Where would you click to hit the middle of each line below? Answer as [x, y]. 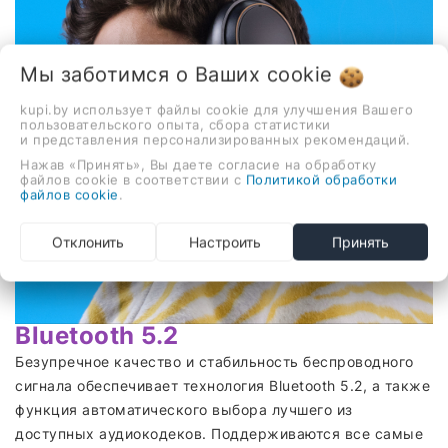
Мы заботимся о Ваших [143, 74]
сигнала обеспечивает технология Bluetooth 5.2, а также [222, 385]
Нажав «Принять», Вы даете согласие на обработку [198, 164]
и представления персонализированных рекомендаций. [215, 139]
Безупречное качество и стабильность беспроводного [214, 361]
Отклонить [88, 241]
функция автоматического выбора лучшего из [184, 409]
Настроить [224, 241]
